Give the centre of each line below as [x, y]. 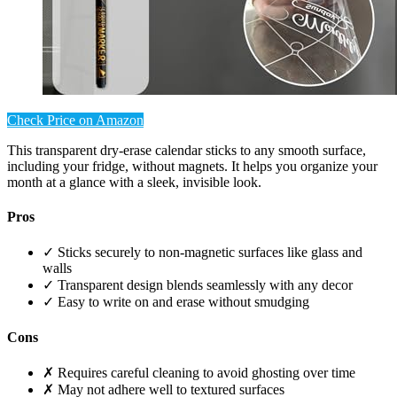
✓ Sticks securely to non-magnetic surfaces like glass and [202, 253]
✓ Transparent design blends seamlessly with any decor [198, 285]
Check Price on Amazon [75, 120]
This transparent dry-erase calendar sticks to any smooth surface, [187, 150]
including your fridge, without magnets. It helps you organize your [192, 166]
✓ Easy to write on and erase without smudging [176, 302]
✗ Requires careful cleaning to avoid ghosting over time [199, 373]
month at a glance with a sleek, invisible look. [134, 182]
